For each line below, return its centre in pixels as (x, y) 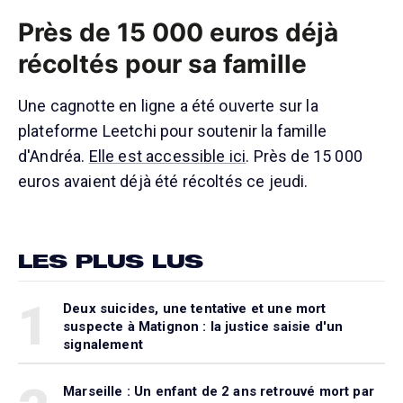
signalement (103, 345)
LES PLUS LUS (110, 260)
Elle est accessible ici (167, 157)
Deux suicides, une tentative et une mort (195, 309)
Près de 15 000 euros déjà (178, 33)
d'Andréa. (54, 157)
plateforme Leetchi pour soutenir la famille (172, 131)
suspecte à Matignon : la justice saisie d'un (203, 327)
